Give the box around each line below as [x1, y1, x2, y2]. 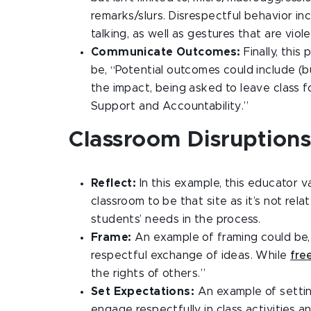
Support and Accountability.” [91, 101, 249, 112]
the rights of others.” [91, 268, 206, 279]
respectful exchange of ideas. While [91, 250, 290, 261]
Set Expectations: [91, 286, 198, 297]
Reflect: [91, 178, 140, 189]
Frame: [91, 232, 135, 243]
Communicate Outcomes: [91, 47, 244, 58]
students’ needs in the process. [91, 214, 261, 225]
